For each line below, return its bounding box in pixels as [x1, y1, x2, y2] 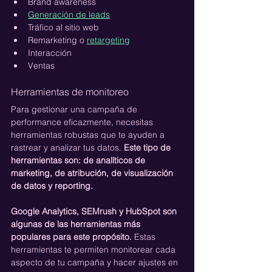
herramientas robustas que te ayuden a [11, 129, 167, 140]
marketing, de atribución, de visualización [11, 167, 175, 178]
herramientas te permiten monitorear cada [11, 243, 178, 255]
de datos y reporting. [11, 180, 93, 191]
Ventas [28, 59, 55, 71]
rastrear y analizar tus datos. [11, 141, 124, 153]
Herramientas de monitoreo [11, 85, 129, 98]
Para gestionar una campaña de [11, 103, 140, 115]
